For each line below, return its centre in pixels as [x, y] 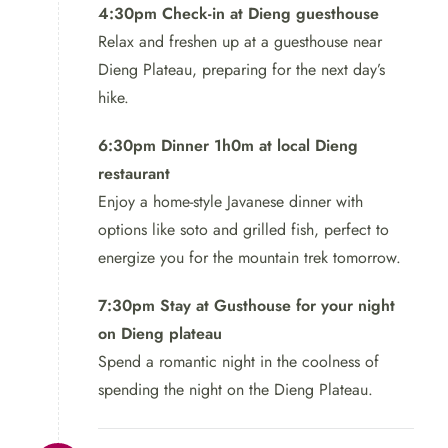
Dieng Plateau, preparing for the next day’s [241, 69]
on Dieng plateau [160, 333]
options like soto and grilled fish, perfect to [243, 229]
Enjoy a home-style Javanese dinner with [230, 201]
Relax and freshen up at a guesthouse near [240, 41]
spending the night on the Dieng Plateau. [235, 389]
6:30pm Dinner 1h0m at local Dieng [228, 145]
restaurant [134, 173]
